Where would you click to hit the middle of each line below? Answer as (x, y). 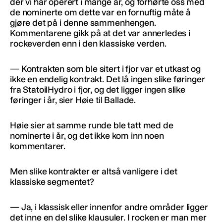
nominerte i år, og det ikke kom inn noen (87, 136)
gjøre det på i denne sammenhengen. (83, 23)
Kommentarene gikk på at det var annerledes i (100, 33)
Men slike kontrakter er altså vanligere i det (94, 171)
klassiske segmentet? (52, 182)
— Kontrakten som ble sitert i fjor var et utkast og (105, 69)
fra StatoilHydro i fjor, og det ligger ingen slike (98, 89)
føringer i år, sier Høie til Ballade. (73, 100)
